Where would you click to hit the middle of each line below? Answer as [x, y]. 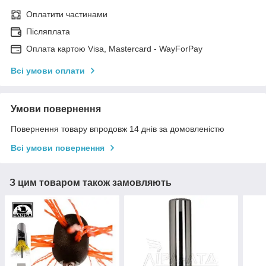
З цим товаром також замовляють [91, 182]
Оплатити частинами [67, 14]
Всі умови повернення [58, 148]
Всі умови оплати [48, 70]
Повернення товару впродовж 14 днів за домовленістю [118, 129]
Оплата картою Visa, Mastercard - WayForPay [114, 48]
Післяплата [48, 31]
